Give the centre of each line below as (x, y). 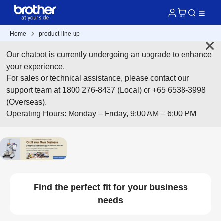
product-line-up (59, 34)
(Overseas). (27, 102)
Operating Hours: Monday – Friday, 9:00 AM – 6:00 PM (102, 114)
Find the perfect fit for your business (110, 187)
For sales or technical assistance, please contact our (98, 78)
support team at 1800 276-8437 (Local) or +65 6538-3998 (106, 90)
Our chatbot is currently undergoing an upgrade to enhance (109, 55)
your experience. (36, 66)
